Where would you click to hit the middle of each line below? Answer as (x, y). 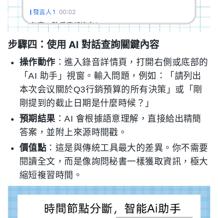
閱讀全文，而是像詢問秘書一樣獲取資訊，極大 (114, 162)
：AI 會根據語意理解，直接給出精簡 (128, 119)
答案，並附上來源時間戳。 (73, 132)
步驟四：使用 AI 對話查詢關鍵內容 (83, 45)
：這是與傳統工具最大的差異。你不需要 (127, 148)
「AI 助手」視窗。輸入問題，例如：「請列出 (110, 76)
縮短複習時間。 (51, 175)
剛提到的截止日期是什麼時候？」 (87, 103)
